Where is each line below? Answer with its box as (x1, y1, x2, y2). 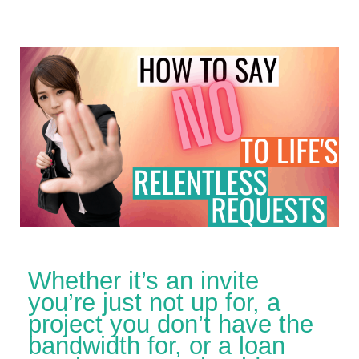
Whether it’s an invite (28, 266, 259, 295)
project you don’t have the (28, 309, 313, 338)
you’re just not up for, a (28, 288, 280, 317)
